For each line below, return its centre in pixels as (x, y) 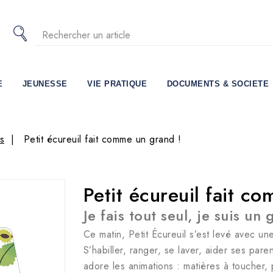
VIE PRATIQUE (117, 84)
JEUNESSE (45, 84)
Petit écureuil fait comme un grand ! (102, 140)
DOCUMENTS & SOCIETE (218, 84)
